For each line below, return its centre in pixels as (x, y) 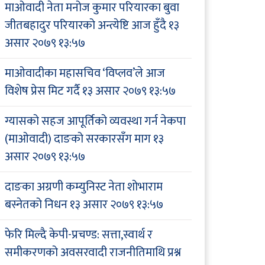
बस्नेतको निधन (36, 205)
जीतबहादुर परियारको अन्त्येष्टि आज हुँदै (85, 26)
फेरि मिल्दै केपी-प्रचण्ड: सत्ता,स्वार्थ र (79, 235)
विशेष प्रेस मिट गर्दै (42, 91)
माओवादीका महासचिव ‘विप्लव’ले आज (85, 74)
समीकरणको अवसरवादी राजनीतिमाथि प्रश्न (93, 253)
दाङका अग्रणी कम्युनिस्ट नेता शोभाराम (84, 187)
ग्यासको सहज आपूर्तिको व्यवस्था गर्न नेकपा (95, 122)
